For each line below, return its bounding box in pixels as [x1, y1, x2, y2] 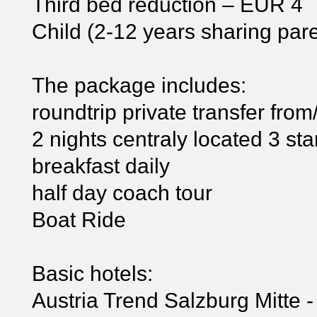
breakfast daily [32, 154, 170, 178]
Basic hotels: [32, 261, 153, 285]
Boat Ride [32, 207, 126, 231]
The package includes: [32, 73, 246, 97]
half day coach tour [32, 180, 212, 204]
